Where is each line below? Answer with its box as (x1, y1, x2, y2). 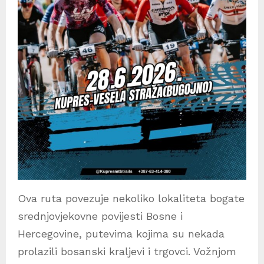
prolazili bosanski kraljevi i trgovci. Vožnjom (18, 245, 236, 258)
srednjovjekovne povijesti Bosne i (18, 210, 183, 223)
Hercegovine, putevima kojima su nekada (18, 227, 225, 240)
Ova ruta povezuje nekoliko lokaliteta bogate (18, 192, 245, 205)
